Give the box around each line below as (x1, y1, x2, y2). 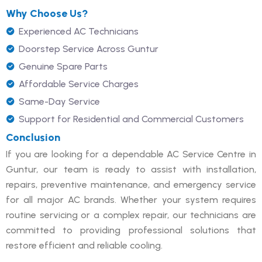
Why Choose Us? (6, 6, 88, 20)
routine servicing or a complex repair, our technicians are (6, 209, 256, 220)
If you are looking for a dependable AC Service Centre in (6, 148, 256, 160)
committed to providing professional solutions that (6, 224, 256, 236)
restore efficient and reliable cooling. (6, 239, 163, 251)
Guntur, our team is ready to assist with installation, (6, 163, 256, 175)
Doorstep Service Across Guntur (19, 43, 158, 54)
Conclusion (6, 130, 60, 144)
